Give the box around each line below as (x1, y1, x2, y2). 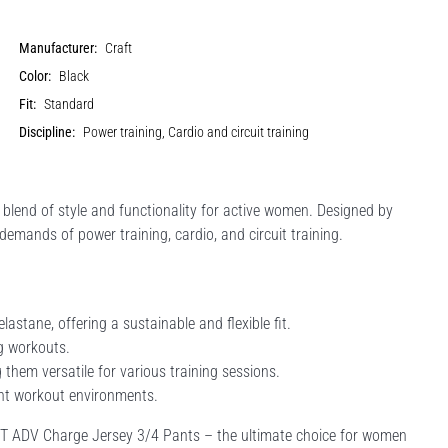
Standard (44, 95, 95, 113)
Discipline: (19, 123, 76, 141)
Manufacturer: (19, 39, 98, 57)
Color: (19, 67, 52, 85)
